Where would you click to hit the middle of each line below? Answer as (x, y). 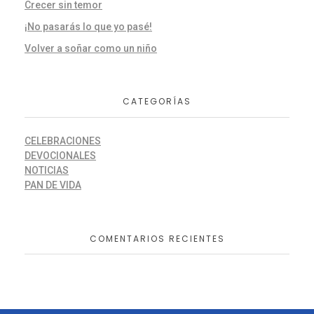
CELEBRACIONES (63, 141)
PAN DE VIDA (53, 185)
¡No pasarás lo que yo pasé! (88, 26)
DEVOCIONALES (60, 155)
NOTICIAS (47, 170)
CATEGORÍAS (157, 102)
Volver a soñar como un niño (91, 48)
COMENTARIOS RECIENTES (157, 238)
